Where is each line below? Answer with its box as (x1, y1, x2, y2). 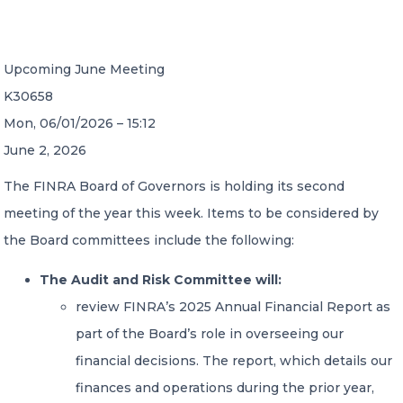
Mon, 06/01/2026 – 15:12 (4, 115, 156, 131)
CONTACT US (27, 32, 112, 47)
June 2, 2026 (4, 142, 86, 158)
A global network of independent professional (27, 189, 276, 202)
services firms (27, 208, 103, 221)
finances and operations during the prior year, (76, 380, 374, 396)
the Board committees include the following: (4, 232, 294, 248)
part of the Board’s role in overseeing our (76, 326, 344, 342)
